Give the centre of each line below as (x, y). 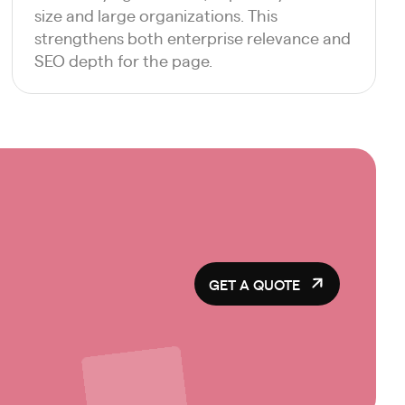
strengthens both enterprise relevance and (193, 38)
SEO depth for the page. (124, 60)
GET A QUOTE (254, 284)
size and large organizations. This (156, 15)
